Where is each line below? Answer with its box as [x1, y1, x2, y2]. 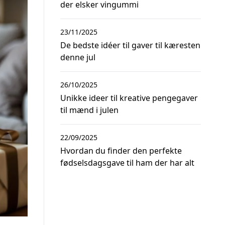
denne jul [60, 52, 95, 63]
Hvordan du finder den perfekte [60, 145, 182, 156]
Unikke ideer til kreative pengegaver [60, 92, 198, 103]
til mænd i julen [60, 104, 119, 116]
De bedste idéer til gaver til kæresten [60, 40, 200, 51]
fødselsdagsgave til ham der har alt [60, 157, 194, 168]
